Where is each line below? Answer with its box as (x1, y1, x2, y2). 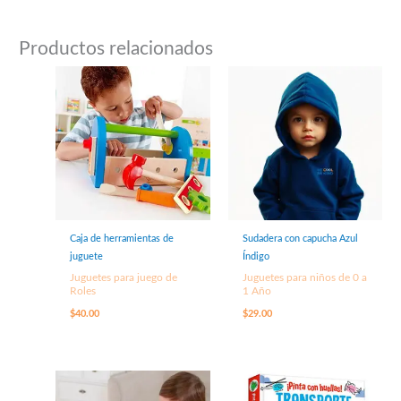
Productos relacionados (19, 38, 214, 58)
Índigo (242, 252, 269, 262)
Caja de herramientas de (70, 234, 175, 244)
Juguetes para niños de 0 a (242, 272, 367, 283)
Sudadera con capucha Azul (242, 234, 358, 244)
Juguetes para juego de (70, 272, 178, 283)
